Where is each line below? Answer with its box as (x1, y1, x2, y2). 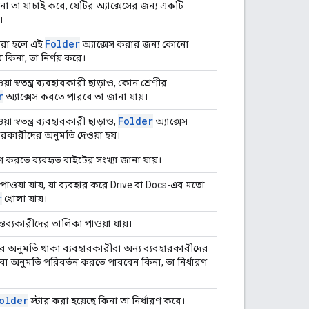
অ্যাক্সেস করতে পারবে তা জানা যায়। (3, 90, 148, 102)
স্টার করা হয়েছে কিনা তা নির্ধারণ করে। (28, 295, 185, 306)
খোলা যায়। (2, 192, 47, 204)
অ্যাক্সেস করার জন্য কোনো (80, 38, 189, 50)
